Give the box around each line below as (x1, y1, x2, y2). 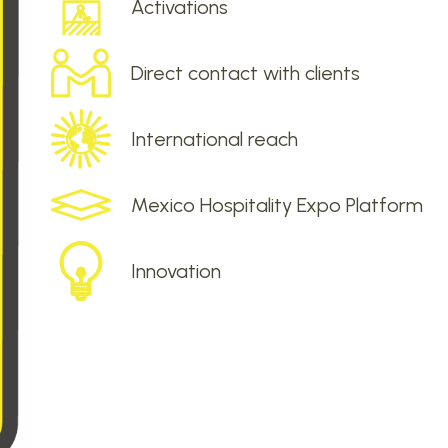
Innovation (130, 259, 221, 284)
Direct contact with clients (130, 61, 360, 86)
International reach (130, 127, 298, 152)
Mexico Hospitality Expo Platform (130, 193, 423, 218)
